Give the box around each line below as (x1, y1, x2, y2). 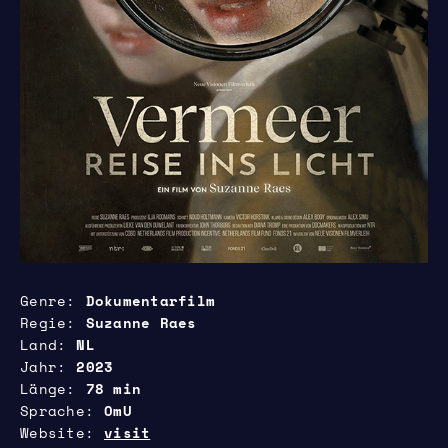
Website (20, 422, 85, 443)
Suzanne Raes (85, 312, 197, 333)
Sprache (20, 400, 85, 421)
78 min (85, 378, 141, 399)
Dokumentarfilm (85, 290, 215, 311)
